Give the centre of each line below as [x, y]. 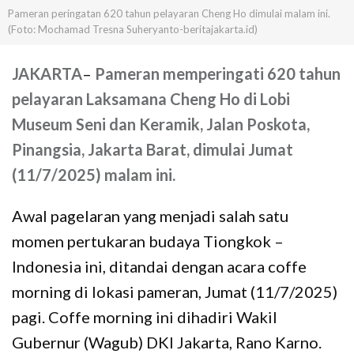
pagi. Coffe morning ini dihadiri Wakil [145, 316]
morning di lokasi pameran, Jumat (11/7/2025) [175, 291]
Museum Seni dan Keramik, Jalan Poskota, [161, 124]
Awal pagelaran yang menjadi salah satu [150, 215]
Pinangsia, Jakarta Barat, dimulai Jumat [153, 149]
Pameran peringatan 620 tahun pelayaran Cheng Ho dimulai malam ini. [169, 13]
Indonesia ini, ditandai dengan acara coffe [159, 266]
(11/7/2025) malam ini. [94, 174]
